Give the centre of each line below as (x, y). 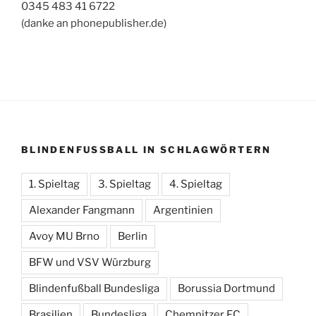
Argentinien (183, 210)
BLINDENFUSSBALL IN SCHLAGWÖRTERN (142, 150)
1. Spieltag (54, 184)
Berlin (133, 236)
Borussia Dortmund (226, 288)
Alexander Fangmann (82, 210)
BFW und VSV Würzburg (90, 262)
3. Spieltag (124, 184)
